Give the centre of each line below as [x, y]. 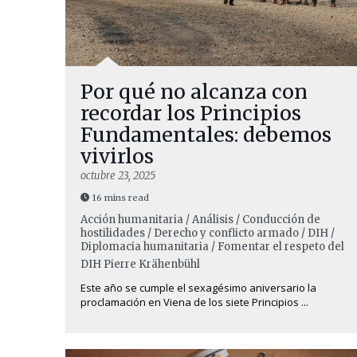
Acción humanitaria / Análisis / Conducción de [200, 220]
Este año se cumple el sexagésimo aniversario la [198, 288]
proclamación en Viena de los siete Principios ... [194, 302]
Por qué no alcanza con [194, 92]
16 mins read [121, 198]
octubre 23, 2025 [118, 176]
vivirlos [117, 156]
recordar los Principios [191, 113]
